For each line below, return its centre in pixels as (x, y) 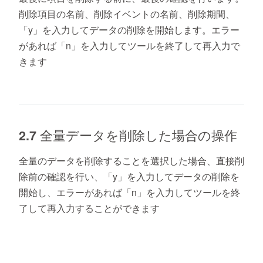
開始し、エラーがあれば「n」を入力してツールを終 (129, 193)
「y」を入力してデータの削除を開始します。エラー (129, 30)
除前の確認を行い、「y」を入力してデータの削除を (129, 177)
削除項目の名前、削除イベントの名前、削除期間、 (127, 14)
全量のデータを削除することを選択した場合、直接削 (131, 161)
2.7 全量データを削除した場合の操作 (128, 136)
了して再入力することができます (89, 208)
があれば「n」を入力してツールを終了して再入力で (129, 46)
